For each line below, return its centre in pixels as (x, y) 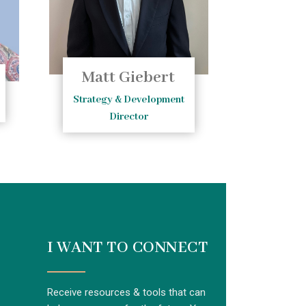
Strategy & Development (128, 99)
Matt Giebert (129, 77)
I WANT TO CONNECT (127, 247)
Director (128, 116)
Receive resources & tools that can (126, 292)
